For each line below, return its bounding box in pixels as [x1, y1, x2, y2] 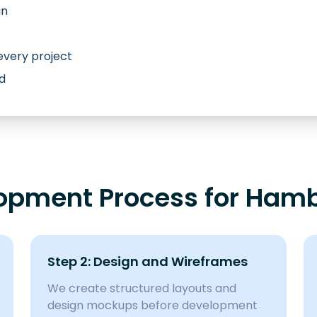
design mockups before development [47, 297, 258, 313]
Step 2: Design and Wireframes [47, 253, 248, 270]
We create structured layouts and [47, 280, 236, 296]
